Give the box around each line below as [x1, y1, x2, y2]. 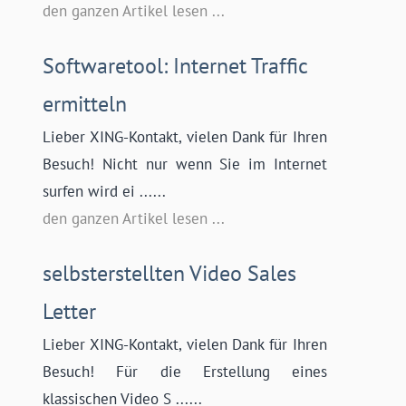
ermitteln [43, 90, 128, 119]
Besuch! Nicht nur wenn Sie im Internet [43, 154, 327, 175]
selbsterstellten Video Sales [43, 259, 297, 288]
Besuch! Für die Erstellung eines [43, 362, 327, 382]
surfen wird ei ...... [43, 181, 167, 202]
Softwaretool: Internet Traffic [43, 52, 308, 81]
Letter [43, 297, 97, 326]
